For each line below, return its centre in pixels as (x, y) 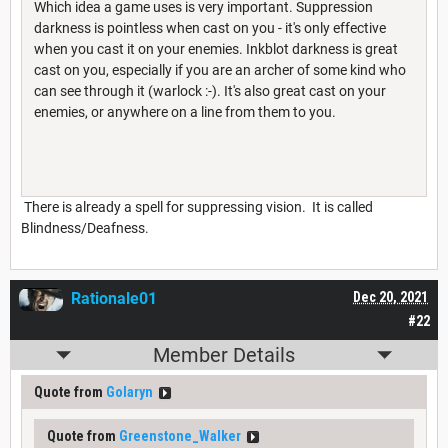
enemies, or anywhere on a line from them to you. (185, 112)
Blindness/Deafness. (85, 228)
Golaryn (129, 392)
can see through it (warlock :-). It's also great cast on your (210, 91)
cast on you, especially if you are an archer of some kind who (220, 70)
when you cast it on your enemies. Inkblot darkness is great (216, 49)
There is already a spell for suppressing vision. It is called (197, 207)
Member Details (224, 355)
